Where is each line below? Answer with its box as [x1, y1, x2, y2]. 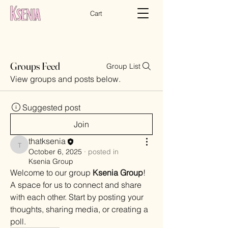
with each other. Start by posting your [10, 191, 144, 202]
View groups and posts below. [10, 74, 121, 84]
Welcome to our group [10, 167, 93, 178]
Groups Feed [10, 60, 60, 72]
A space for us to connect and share [10, 179, 141, 190]
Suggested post [22, 102, 80, 112]
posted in [88, 147, 119, 156]
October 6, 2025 [28, 147, 82, 156]
